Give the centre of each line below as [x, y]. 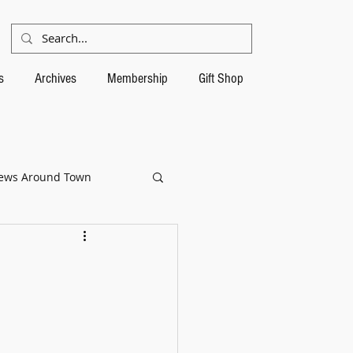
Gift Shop [221, 78]
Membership [137, 78]
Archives [55, 78]
